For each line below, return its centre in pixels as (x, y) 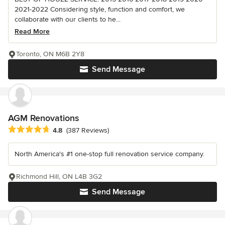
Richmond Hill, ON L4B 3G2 (59, 177)
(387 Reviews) (88, 131)
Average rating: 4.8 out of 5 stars (65, 130)
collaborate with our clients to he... (68, 19)
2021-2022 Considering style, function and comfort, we (100, 9)
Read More (32, 31)
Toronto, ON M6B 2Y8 (50, 54)
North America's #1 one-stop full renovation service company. (109, 154)
